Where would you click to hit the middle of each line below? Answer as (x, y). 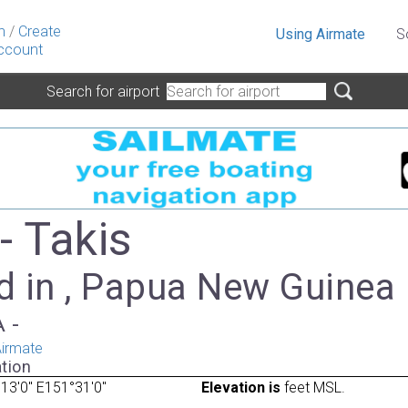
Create (40, 31)
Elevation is (240, 387)
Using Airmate (321, 34)
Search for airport (107, 91)
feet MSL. (312, 387)
